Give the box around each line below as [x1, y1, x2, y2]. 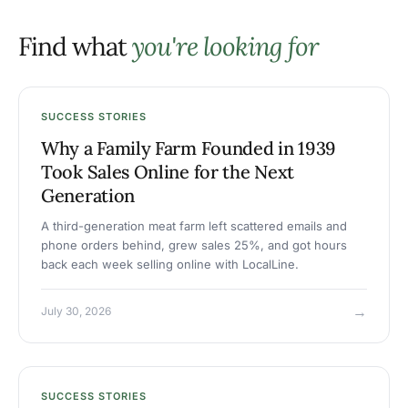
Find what [18, 30, 132, 64]
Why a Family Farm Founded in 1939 [41, 137, 337, 160]
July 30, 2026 [41, 304, 111, 319]
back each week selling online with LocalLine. [41, 257, 299, 272]
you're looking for [132, 30, 319, 64]
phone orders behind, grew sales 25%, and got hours [41, 238, 347, 253]
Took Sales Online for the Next [41, 160, 294, 184]
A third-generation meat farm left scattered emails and [41, 219, 347, 234]
